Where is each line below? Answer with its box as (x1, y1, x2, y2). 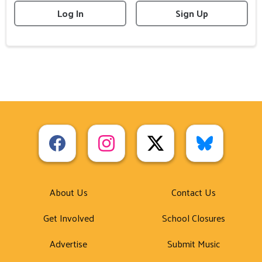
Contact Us (171, 184, 216, 201)
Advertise (50, 235, 87, 253)
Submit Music (167, 235, 220, 253)
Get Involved (43, 209, 94, 227)
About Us (49, 184, 88, 201)
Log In (57, 4, 84, 22)
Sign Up (175, 4, 208, 22)
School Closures (162, 209, 225, 227)
